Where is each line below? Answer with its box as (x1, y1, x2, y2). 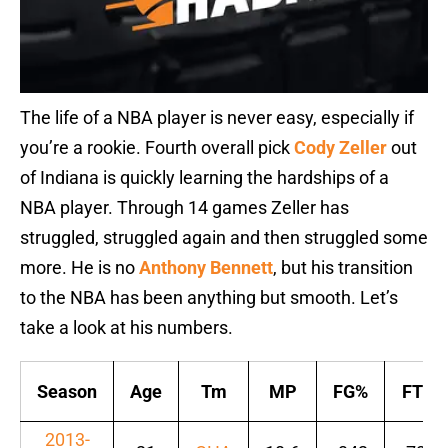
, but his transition (273, 257, 413, 279)
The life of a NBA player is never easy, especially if (20, 107, 414, 129)
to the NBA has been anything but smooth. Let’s (20, 287, 398, 309)
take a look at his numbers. (20, 317, 233, 339)
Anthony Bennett (139, 257, 273, 279)
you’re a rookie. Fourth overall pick (20, 137, 294, 159)
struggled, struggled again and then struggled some (20, 227, 428, 249)
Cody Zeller (294, 137, 387, 159)
